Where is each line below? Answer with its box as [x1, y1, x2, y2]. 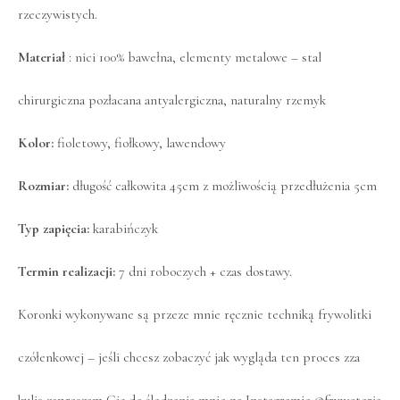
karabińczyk [93, 221, 158, 237]
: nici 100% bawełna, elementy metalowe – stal [65, 49, 321, 66]
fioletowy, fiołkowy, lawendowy [57, 135, 226, 152]
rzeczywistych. [18, 6, 97, 23]
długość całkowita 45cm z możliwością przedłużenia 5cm [72, 178, 377, 195]
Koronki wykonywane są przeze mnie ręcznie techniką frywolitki [18, 306, 371, 323]
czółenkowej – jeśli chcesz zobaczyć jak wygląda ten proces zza [18, 349, 360, 366]
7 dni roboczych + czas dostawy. [115, 263, 292, 280]
